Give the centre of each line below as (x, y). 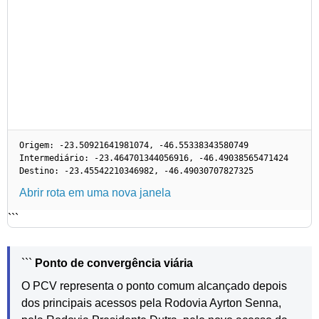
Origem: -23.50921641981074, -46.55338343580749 (134, 145)
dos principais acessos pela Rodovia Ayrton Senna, (151, 303)
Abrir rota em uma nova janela (95, 192)
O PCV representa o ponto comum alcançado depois (154, 286)
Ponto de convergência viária (114, 263)
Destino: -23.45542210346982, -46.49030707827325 (136, 171)
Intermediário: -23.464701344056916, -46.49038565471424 (154, 158)
